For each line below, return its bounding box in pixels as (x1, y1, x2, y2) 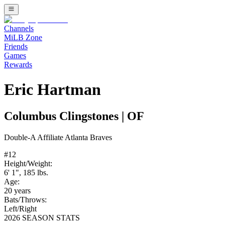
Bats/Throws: (4, 195, 47, 204)
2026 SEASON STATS (4, 213, 80, 222)
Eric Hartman (4, 80, 101, 98)
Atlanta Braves (65, 133, 112, 142)
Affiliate (36, 133, 65, 142)
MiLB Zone (4, 33, 42, 42)
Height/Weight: (4, 159, 52, 168)
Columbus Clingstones (4, 109, 119, 123)
